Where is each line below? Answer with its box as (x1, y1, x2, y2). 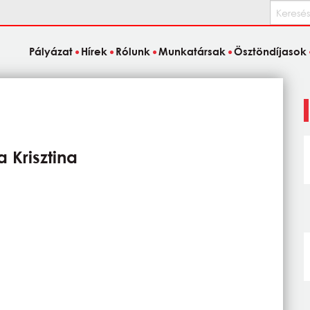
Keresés (270, 2, 304, 15)
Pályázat (28, 45, 73, 58)
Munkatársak (158, 45, 226, 58)
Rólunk (115, 45, 150, 58)
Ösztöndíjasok (234, 45, 307, 58)
